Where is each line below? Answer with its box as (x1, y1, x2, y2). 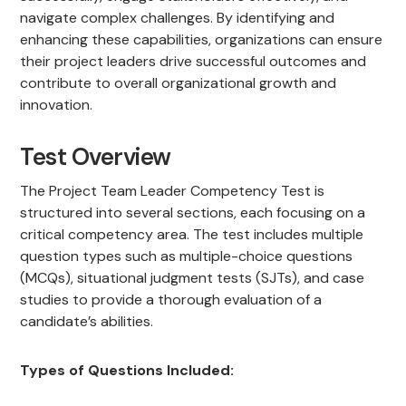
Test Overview (20, 141, 171, 173)
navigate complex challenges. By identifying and (20, 8, 335, 28)
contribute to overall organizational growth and (20, 73, 337, 93)
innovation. (20, 95, 93, 115)
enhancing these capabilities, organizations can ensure (20, 30, 383, 50)
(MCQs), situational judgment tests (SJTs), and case (20, 268, 365, 288)
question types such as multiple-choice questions (20, 246, 353, 266)
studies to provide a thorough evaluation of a (20, 290, 323, 310)
